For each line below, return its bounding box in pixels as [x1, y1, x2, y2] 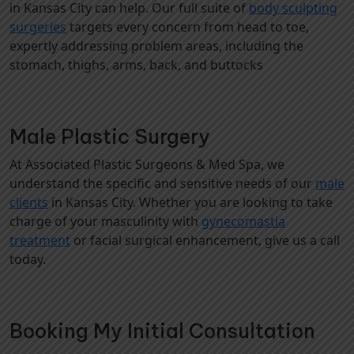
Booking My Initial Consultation [9, 318, 315, 344]
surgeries [9, 18, 66, 36]
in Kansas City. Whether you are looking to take [48, 194, 333, 211]
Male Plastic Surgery [9, 124, 210, 149]
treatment [9, 232, 70, 249]
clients [9, 194, 48, 211]
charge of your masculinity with [9, 213, 201, 230]
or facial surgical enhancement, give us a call [70, 232, 340, 249]
